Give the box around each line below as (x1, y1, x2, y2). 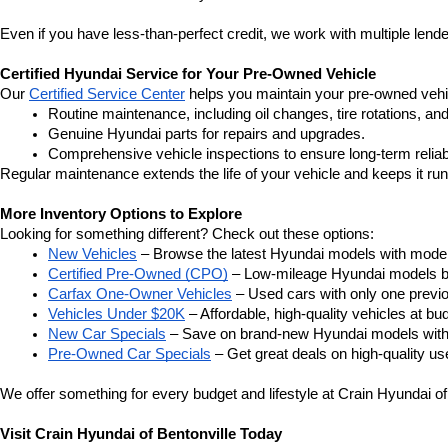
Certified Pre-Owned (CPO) (48, 266, 228, 282)
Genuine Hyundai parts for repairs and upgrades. (48, 126, 365, 142)
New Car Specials (48, 326, 166, 342)
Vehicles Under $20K (48, 306, 185, 322)
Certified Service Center (29, 86, 185, 102)
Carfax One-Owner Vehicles (48, 286, 232, 302)
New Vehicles (48, 246, 137, 262)
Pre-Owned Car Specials (48, 346, 211, 362)
